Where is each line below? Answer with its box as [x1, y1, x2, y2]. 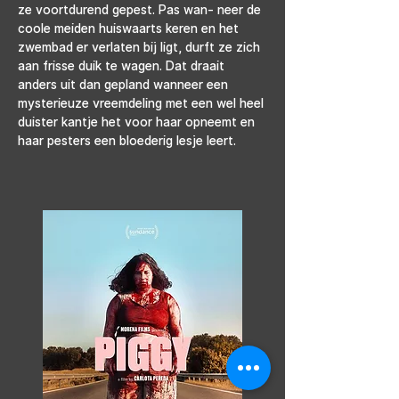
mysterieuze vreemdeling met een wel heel [18, 95, 267, 110]
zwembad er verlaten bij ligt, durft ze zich [18, 39, 264, 54]
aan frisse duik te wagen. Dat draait [18, 58, 228, 73]
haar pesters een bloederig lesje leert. [18, 133, 236, 148]
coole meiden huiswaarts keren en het [18, 20, 242, 36]
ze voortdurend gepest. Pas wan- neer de [18, 2, 265, 17]
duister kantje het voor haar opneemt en [18, 114, 258, 129]
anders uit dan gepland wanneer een [18, 77, 232, 92]
